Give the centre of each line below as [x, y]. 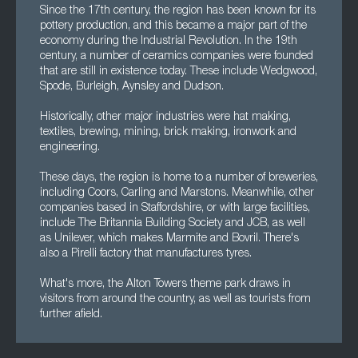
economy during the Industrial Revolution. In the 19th [169, 42]
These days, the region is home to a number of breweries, [179, 178]
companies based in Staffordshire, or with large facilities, [175, 209]
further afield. [71, 315]
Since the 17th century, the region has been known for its [178, 11]
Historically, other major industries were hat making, [165, 117]
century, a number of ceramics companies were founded [177, 57]
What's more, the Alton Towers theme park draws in [165, 284]
